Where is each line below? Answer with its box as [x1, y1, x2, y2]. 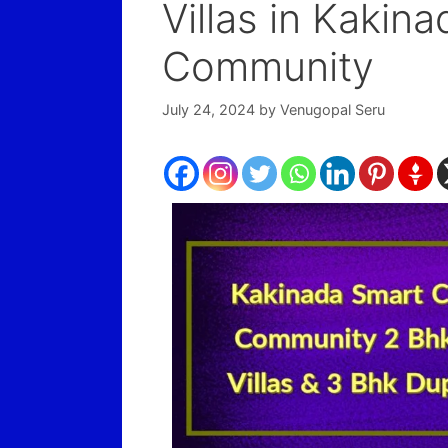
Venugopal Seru [280, 100, 385, 118]
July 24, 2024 [162, 100, 255, 118]
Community [162, 42, 374, 92]
